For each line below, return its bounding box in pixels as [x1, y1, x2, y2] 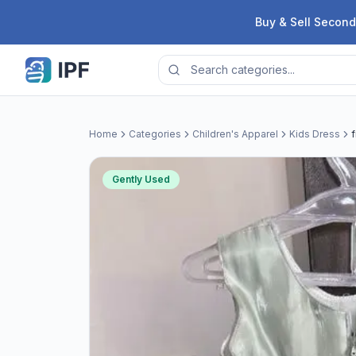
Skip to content [10, 8, 102, 24]
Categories [129, 128, 181, 140]
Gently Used [112, 173, 170, 185]
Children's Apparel [192, 128, 278, 140]
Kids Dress [289, 128, 340, 140]
